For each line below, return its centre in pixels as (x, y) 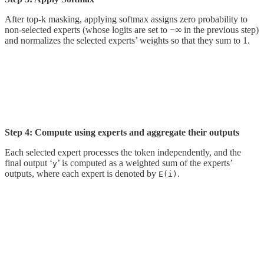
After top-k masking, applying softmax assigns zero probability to (126, 19)
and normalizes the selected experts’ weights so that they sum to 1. (127, 40)
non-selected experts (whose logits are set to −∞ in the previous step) (132, 29)
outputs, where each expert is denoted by (82, 173)
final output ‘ (29, 163)
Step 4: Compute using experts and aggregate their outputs (122, 132)
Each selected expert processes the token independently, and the (123, 152)
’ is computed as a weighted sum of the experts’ (145, 163)
